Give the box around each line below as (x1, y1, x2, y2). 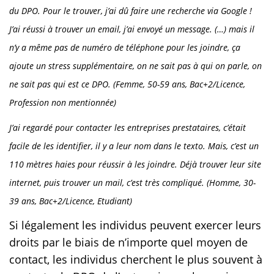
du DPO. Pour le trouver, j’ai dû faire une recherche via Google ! (9, 5, 252, 17)
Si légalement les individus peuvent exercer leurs (9, 218, 261, 233)
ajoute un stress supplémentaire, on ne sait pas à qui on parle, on (9, 60, 262, 72)
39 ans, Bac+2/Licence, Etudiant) (9, 195, 132, 207)
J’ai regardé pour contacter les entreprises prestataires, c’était (9, 122, 246, 134)
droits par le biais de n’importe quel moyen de (9, 235, 248, 250)
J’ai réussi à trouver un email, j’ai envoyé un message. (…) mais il (9, 23, 254, 35)
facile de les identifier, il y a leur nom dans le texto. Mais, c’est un (9, 140, 259, 152)
